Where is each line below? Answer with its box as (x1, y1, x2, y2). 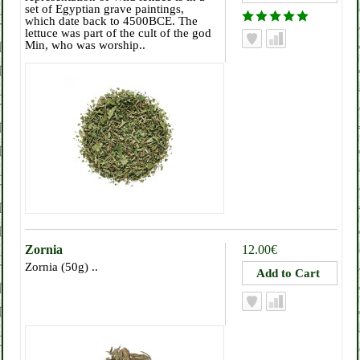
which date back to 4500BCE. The (25, 14, 198, 27)
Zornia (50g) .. (25, 260, 98, 273)
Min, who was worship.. (25, 39, 145, 51)
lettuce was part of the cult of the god (25, 27, 211, 39)
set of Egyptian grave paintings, (25, 2, 184, 15)
